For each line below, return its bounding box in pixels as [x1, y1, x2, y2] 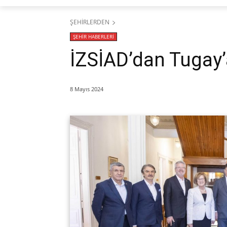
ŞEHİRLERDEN [70, 17, 109, 26]
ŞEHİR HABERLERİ [73, 32, 114, 40]
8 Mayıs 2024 [70, 85, 103, 93]
